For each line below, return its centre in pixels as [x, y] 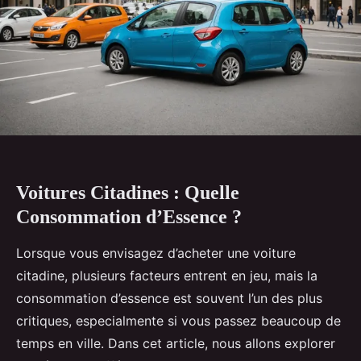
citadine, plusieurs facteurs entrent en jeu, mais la [167, 275]
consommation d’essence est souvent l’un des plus [169, 298]
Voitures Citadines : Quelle [128, 192]
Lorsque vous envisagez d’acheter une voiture [156, 253]
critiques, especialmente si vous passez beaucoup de [178, 320]
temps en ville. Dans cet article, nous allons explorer [176, 343]
